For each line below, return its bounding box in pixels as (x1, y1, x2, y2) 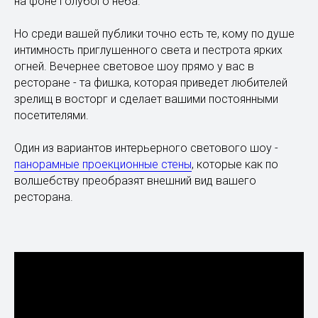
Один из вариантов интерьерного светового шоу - (14, 141, 278, 155)
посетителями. (14, 109, 89, 123)
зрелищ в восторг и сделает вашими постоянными (14, 92, 278, 106)
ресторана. (14, 190, 73, 204)
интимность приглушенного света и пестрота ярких (14, 43, 283, 57)
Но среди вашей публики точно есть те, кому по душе (14, 27, 295, 41)
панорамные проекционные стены (14, 158, 192, 172)
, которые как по (192, 158, 278, 172)
